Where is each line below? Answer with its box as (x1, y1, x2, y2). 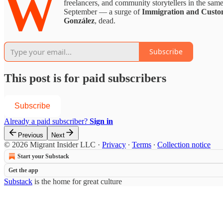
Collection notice (157, 140, 211, 149)
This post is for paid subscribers (4, 71, 166, 85)
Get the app (8, 166, 38, 174)
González (64, 16, 95, 25)
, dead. (95, 16, 115, 25)
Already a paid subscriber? (4, 116, 90, 125)
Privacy (102, 140, 126, 149)
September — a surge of (64, 7, 142, 16)
